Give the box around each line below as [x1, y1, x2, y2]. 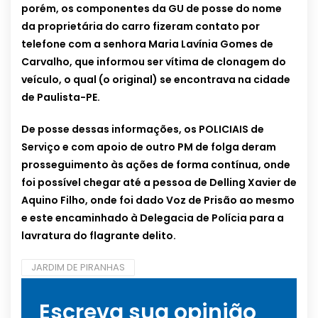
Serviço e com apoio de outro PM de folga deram [21, 140, 276, 155]
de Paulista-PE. [21, 90, 100, 105]
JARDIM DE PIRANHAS [31, 261, 125, 275]
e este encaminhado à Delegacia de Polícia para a [21, 211, 284, 226]
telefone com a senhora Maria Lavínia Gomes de [21, 37, 273, 52]
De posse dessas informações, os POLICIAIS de [21, 122, 264, 137]
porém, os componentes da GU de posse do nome [21, 1, 282, 16]
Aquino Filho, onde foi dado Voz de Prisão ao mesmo [21, 193, 295, 208]
